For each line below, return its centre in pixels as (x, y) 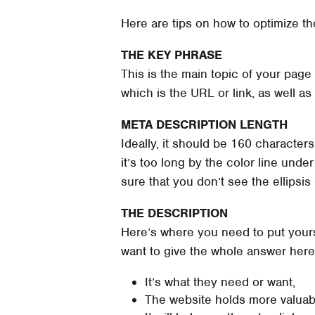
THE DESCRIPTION (174, 213)
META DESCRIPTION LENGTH (204, 124)
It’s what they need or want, (220, 282)
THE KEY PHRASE (172, 54)
